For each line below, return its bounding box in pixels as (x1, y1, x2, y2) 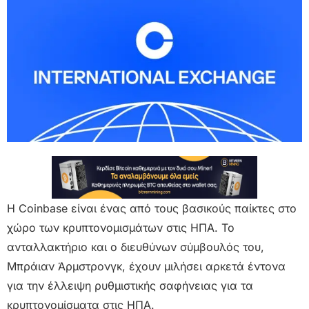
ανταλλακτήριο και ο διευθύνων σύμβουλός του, (7, 239, 264, 254)
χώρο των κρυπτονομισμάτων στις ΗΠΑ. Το (7, 220, 235, 235)
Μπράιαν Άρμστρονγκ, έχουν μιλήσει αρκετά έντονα (7, 259, 286, 273)
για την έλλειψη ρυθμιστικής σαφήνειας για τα (7, 278, 253, 292)
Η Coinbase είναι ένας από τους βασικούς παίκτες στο (7, 201, 297, 215)
